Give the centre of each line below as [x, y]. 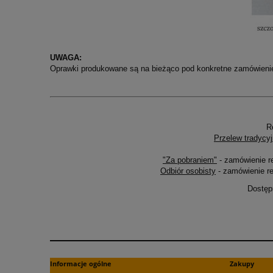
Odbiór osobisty [188, 171]
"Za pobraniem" [190, 160]
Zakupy [242, 264]
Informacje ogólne [81, 264]
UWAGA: [66, 57]
